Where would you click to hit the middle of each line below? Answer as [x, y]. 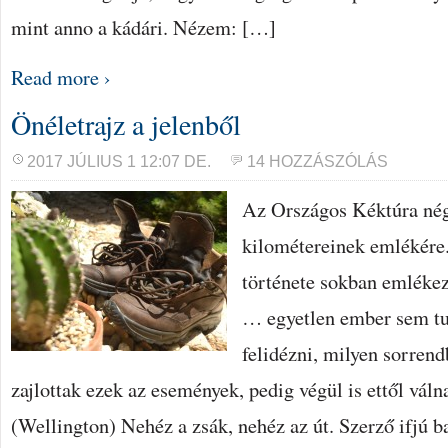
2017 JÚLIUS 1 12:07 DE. [119, 161]
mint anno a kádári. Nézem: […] [143, 27]
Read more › [61, 77]
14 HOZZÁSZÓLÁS [317, 161]
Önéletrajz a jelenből [126, 124]
